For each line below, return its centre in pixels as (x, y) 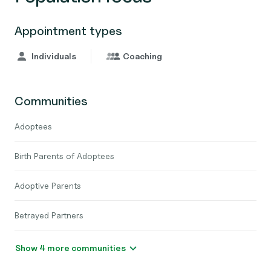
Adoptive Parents (48, 185)
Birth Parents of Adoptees (64, 156)
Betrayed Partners (49, 215)
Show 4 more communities (99, 248)
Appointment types (68, 31)
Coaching (142, 56)
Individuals (54, 56)
